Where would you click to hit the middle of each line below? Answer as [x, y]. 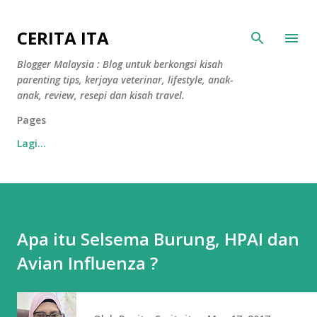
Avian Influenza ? [87, 263]
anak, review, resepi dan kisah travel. [101, 95]
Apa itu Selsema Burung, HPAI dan [158, 239]
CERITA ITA [63, 38]
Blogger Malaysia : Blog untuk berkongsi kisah [120, 64]
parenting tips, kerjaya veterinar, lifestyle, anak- [125, 80]
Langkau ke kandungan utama [158, 18]
